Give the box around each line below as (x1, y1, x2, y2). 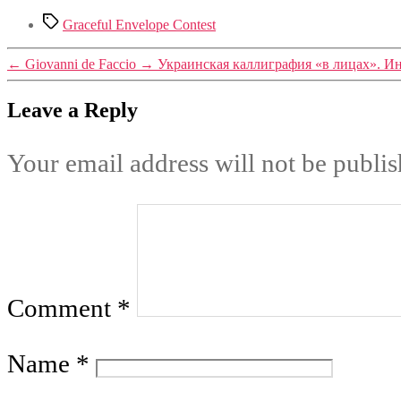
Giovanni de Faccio (25, 55, 136, 72)
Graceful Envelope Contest (63, 16, 216, 32)
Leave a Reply (7, 98, 138, 123)
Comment (7, 294, 117, 323)
